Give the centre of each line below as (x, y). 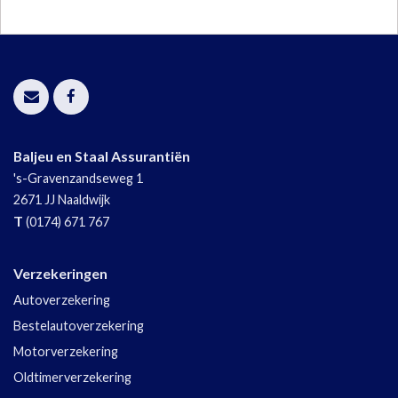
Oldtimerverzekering (72, 378)
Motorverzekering (66, 352)
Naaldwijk (84, 200)
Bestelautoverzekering (79, 326)
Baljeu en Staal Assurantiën (102, 156)
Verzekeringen (60, 274)
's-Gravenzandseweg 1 (78, 179)
